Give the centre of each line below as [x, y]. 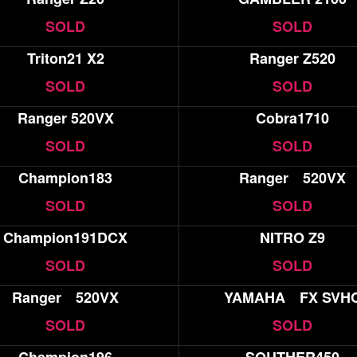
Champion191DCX [66, 237]
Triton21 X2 [65, 58]
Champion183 [66, 177]
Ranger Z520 [293, 58]
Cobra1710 [293, 118]
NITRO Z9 [293, 237]
